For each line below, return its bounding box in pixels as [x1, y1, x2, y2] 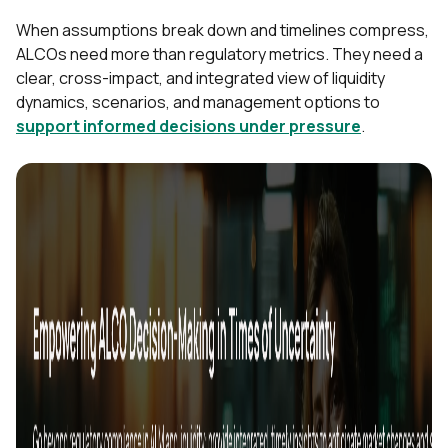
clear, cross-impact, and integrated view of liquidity [16, 67, 385, 90]
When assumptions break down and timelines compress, [16, 19, 429, 42]
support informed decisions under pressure [16, 115, 361, 138]
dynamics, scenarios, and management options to [16, 91, 380, 114]
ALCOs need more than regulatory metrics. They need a [16, 43, 423, 66]
